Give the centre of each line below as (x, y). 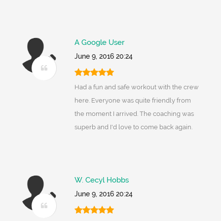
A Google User (99, 43)
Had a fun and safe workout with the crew (136, 87)
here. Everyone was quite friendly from (132, 101)
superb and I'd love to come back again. (133, 127)
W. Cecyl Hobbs (101, 180)
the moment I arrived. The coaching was (134, 114)
